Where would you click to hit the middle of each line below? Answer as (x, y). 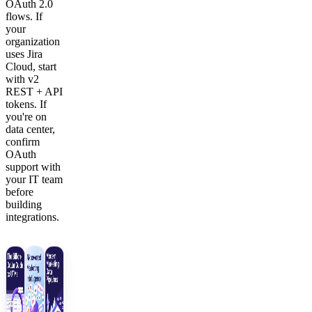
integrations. (32, 217)
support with (33, 166)
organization (33, 41)
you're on (26, 116)
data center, (30, 129)
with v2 (22, 79)
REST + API (34, 91)
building (24, 204)
